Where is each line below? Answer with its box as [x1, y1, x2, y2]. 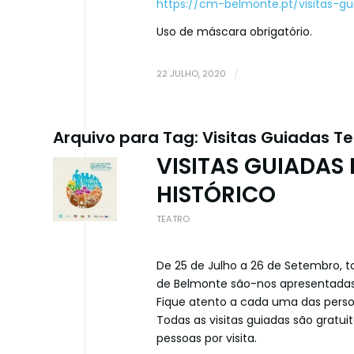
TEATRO [156, 212, 190, 225]
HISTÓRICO [156, 179, 276, 210]
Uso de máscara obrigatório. [156, 23, 312, 40]
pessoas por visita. [156, 330, 257, 347]
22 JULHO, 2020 [156, 66, 226, 80]
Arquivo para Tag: [53, 126, 202, 149]
